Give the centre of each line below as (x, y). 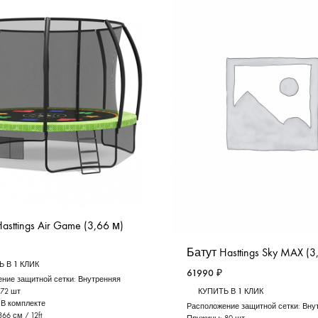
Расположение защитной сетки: (245, 307)
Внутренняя (99, 279)
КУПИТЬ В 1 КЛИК (231, 292)
